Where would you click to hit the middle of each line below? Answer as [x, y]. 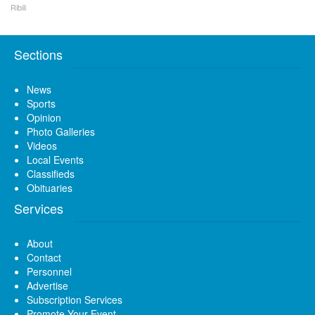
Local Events [55, 160]
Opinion [44, 118]
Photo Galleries [61, 132]
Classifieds [51, 174]
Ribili [18, 7]
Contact [44, 258]
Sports [41, 104]
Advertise [47, 286]
